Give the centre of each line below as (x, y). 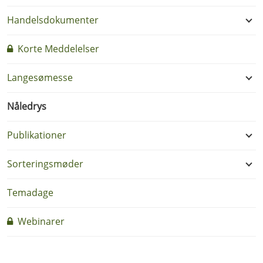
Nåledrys (27, 106)
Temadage (30, 193)
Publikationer (37, 135)
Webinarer (40, 221)
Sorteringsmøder (45, 164)
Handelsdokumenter (53, 20)
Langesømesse (40, 77)
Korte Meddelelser (57, 49)
